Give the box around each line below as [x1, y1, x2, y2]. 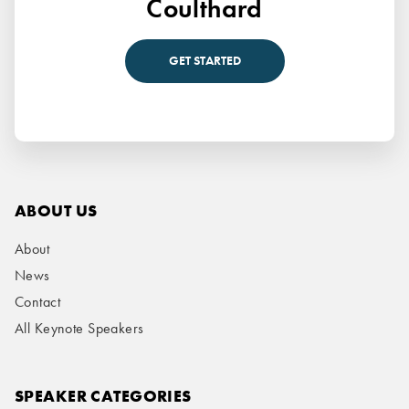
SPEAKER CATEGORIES [15, 386, 192, 407]
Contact [15, 292, 60, 310]
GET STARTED [168, 53, 241, 68]
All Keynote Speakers [15, 319, 144, 337]
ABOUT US [15, 201, 98, 221]
